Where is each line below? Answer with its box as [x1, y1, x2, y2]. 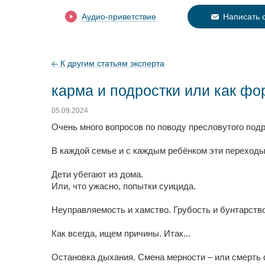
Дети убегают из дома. [51, 169, 143, 179]
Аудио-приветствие [82, 12, 156, 21]
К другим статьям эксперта [58, 59, 164, 68]
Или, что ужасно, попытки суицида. [51, 181, 196, 191]
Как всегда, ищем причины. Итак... [51, 228, 190, 238]
